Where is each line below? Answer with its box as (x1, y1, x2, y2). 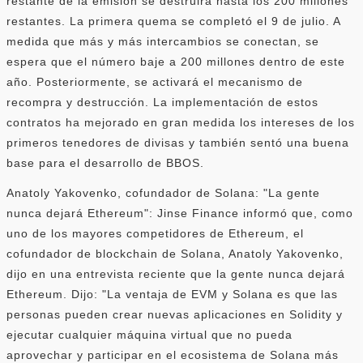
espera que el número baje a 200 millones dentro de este (6, 54, 345, 68)
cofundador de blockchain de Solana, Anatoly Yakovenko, (6, 246, 344, 260)
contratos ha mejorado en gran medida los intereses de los (6, 115, 355, 129)
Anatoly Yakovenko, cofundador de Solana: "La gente (6, 186, 320, 199)
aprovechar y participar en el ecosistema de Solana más (6, 348, 339, 361)
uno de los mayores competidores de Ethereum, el (6, 226, 304, 240)
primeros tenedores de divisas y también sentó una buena (6, 135, 349, 149)
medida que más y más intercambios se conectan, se (6, 34, 319, 48)
